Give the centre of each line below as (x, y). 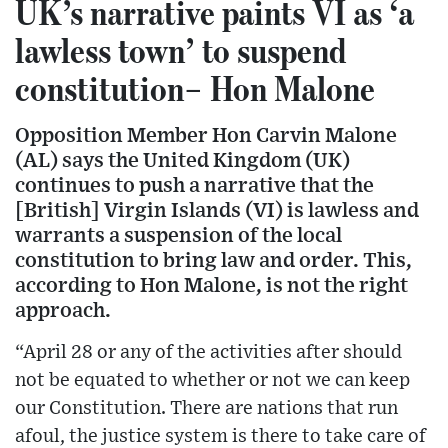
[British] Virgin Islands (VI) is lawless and (217, 211)
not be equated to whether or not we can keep (212, 381)
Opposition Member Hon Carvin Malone (206, 136)
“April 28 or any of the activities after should (208, 353)
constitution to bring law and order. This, (213, 261)
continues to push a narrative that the (194, 186)
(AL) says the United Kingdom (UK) (182, 161)
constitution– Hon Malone (195, 88)
